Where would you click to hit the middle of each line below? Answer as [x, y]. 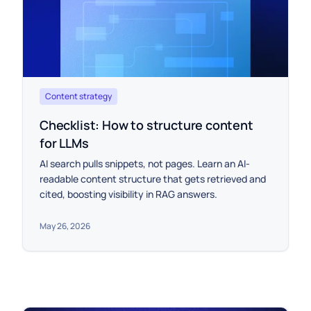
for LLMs [64, 143]
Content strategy [78, 96]
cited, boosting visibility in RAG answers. [128, 194]
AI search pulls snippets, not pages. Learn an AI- [145, 163]
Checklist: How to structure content [146, 125]
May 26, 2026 [65, 226]
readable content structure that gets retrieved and [153, 178]
